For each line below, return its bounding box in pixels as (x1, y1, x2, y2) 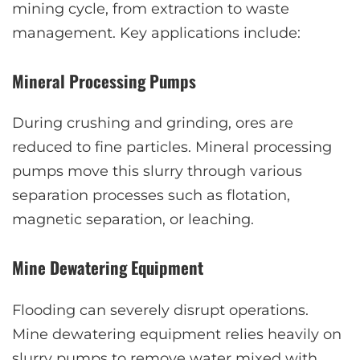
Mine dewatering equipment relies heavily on (12, 325, 342, 344)
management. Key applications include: (12, 23, 301, 42)
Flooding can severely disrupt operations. (12, 301, 309, 320)
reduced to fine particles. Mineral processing (12, 138, 332, 157)
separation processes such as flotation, (12, 186, 290, 205)
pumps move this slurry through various (12, 162, 302, 181)
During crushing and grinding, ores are (12, 114, 293, 133)
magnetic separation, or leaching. (12, 211, 254, 229)
